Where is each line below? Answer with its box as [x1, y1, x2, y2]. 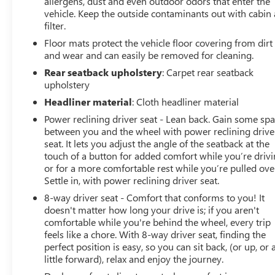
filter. [44, 19, 66, 33]
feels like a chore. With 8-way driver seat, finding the [44, 228, 266, 241]
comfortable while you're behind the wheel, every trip [44, 215, 271, 229]
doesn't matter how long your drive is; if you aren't [44, 203, 260, 217]
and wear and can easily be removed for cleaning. [44, 48, 254, 62]
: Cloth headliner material [132, 95, 239, 109]
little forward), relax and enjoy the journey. [44, 252, 224, 266]
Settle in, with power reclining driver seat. [44, 174, 220, 187]
